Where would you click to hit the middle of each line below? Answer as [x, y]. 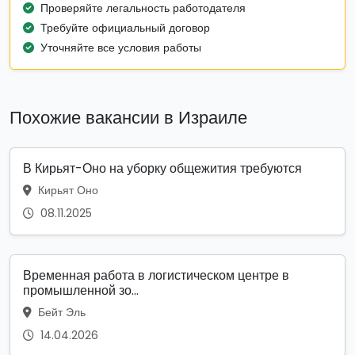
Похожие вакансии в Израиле [128, 117]
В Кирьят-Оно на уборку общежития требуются [162, 168]
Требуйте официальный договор [125, 27]
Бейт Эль [60, 312]
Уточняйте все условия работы [121, 47]
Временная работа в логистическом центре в [156, 275]
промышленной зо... [81, 290]
